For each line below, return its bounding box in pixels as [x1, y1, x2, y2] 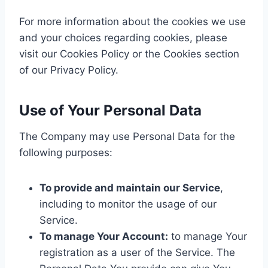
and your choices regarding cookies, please [19, 31, 227, 44]
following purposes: [19, 146, 112, 159]
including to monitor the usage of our [39, 197, 217, 210]
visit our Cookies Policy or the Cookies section [19, 47, 239, 60]
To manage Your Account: [39, 230, 168, 242]
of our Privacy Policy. [19, 63, 118, 76]
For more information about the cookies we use [19, 15, 246, 28]
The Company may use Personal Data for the [19, 130, 235, 142]
